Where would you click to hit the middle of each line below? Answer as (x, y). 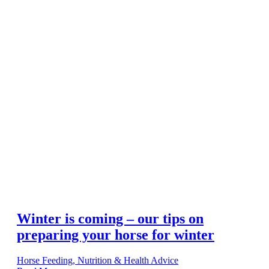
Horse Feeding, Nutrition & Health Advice (98, 260)
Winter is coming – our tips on (110, 218)
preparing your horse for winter (116, 234)
